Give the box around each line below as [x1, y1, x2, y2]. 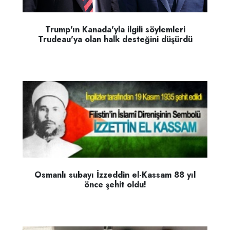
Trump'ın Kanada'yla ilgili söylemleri [45, 23, 185, 35]
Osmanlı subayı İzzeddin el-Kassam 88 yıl [34, 169, 196, 181]
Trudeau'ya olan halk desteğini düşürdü [37, 33, 193, 45]
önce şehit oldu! [84, 179, 146, 191]
